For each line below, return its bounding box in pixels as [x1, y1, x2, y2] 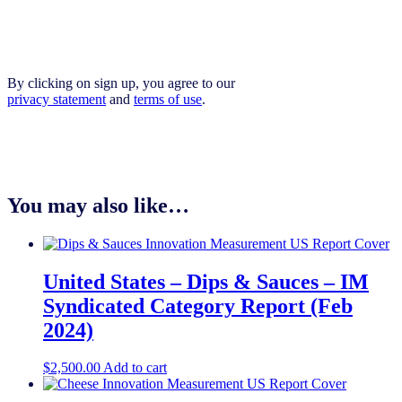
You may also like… [7, 193, 189, 217]
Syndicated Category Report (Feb [43, 293, 353, 318]
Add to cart [103, 360, 167, 376]
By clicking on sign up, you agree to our [7, 74, 235, 91]
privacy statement [7, 91, 106, 107]
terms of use [134, 91, 202, 107]
